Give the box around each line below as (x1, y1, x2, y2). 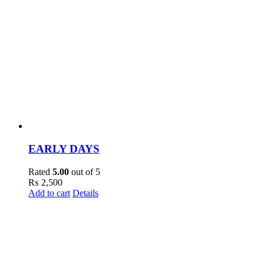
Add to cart (28, 187, 70, 198)
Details (72, 187, 98, 198)
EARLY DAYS (28, 142, 100, 155)
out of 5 (69, 166, 100, 177)
